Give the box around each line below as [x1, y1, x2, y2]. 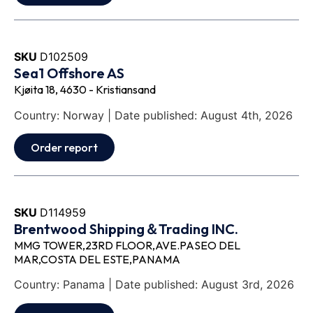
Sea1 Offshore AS [14, 64, 124, 82]
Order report [31, 140, 98, 154]
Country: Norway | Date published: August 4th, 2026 [14, 108, 293, 122]
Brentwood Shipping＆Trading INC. [14, 219, 238, 238]
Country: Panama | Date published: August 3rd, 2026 [14, 277, 294, 292]
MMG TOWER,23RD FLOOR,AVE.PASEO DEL [14, 238, 240, 252]
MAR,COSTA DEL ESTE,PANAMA [14, 252, 180, 266]
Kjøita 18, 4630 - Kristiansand [14, 82, 156, 97]
